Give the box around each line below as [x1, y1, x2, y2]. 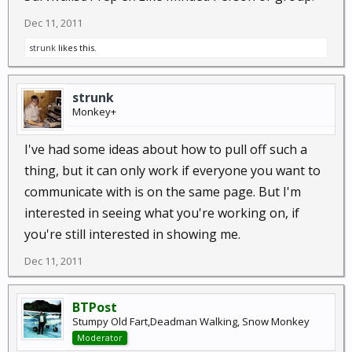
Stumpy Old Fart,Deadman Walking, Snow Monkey [72, 314, 310, 328]
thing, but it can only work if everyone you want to [24, 162, 321, 179]
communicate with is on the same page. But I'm [24, 183, 301, 200]
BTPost [72, 299, 117, 316]
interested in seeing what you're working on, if [24, 204, 299, 222]
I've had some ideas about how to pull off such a [24, 141, 307, 158]
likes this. [56, 42, 97, 53]
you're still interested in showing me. [24, 225, 240, 243]
